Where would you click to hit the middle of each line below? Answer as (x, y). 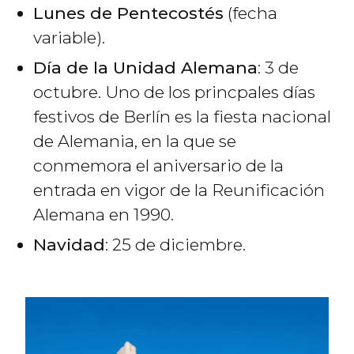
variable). (69, 38)
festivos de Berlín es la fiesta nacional (182, 117)
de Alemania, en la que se (135, 141)
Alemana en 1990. (104, 215)
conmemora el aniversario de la (158, 166)
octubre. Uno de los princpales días (174, 92)
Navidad (69, 245)
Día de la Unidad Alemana (145, 68)
